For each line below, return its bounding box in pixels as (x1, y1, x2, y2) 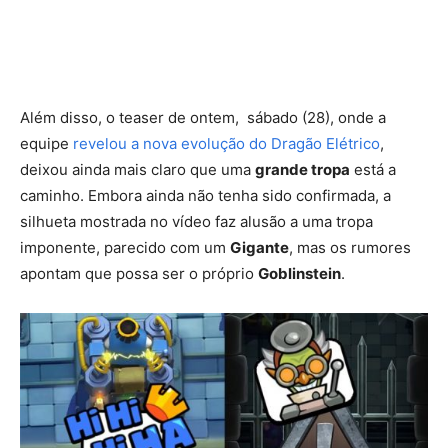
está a (350, 159, 396, 179)
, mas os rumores (289, 237, 411, 257)
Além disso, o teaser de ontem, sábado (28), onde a (20, 107, 386, 127)
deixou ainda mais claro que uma (20, 159, 255, 179)
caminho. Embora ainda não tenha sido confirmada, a (20, 185, 391, 205)
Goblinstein (258, 263, 341, 283)
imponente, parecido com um (20, 237, 230, 257)
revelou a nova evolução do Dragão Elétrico (73, 133, 380, 153)
